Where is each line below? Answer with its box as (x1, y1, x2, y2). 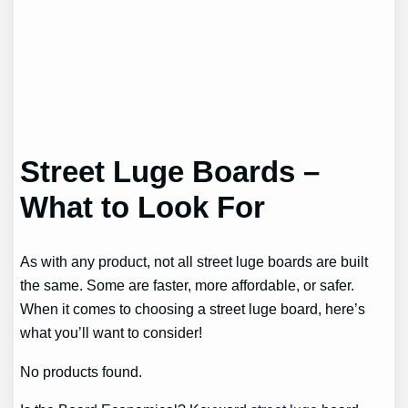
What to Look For (20, 190, 266, 225)
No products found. (20, 362, 143, 380)
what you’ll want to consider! (20, 324, 203, 342)
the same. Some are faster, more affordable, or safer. (20, 277, 355, 294)
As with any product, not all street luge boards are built (20, 253, 369, 270)
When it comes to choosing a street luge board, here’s (20, 301, 366, 318)
